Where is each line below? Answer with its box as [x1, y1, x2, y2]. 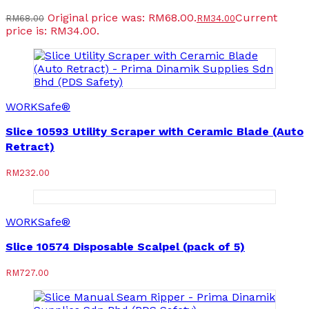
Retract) [6, 140, 54, 154]
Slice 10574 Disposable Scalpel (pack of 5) [6, 240, 245, 254]
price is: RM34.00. [6, 24, 99, 38]
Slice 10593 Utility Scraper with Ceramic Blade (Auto [6, 125, 303, 139]
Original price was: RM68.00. [48, 11, 197, 25]
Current [235, 11, 277, 25]
